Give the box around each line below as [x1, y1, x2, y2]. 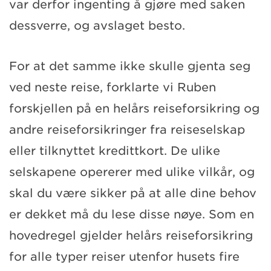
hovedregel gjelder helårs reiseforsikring [9, 228, 253, 243]
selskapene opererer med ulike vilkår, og [9, 165, 255, 179]
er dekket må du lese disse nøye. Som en [9, 207, 254, 221]
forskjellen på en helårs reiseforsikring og [9, 101, 260, 116]
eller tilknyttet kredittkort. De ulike [9, 143, 220, 158]
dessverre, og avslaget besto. [9, 18, 185, 33]
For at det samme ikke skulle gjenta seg [9, 59, 250, 73]
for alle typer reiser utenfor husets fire [9, 249, 240, 264]
